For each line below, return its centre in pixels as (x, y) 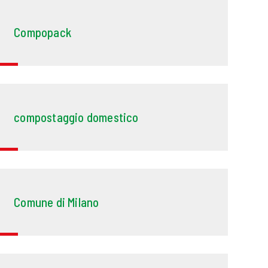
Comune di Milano (57, 202)
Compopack (42, 32)
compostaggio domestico (76, 117)
